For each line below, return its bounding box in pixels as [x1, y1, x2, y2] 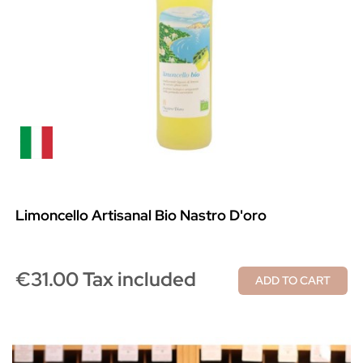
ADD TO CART [255, 272, 331, 288]
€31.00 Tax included [15, 266, 196, 292]
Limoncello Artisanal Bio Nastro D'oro [15, 205, 267, 224]
